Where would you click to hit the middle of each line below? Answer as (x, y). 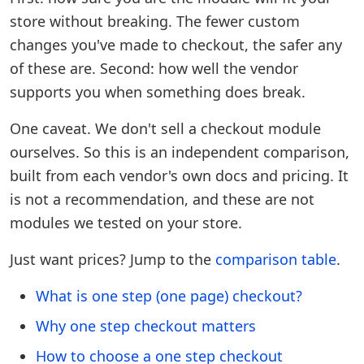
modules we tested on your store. (126, 223)
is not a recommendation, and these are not (162, 199)
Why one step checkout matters (146, 326)
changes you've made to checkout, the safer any (176, 45)
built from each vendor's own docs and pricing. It (179, 175)
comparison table (276, 259)
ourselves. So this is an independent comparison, (180, 152)
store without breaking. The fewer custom (155, 21)
